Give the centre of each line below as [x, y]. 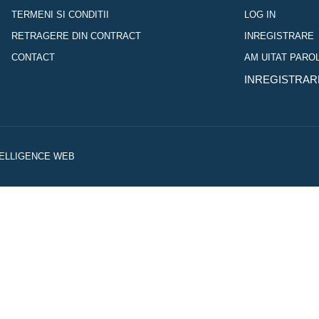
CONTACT [33, 57]
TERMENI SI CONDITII [61, 15]
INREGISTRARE [279, 36]
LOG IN [260, 15]
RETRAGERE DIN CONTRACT [77, 36]
